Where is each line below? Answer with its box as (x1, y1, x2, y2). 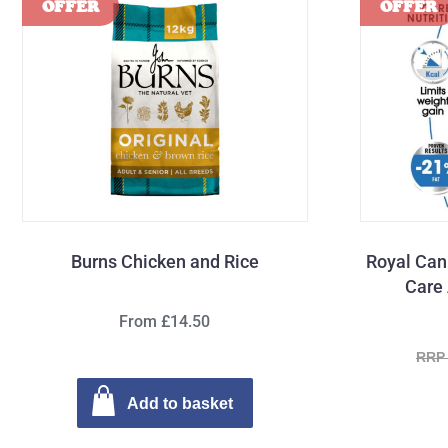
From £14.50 (119, 312, 211, 331)
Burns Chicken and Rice (70, 251, 259, 272)
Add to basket (126, 394, 233, 413)
